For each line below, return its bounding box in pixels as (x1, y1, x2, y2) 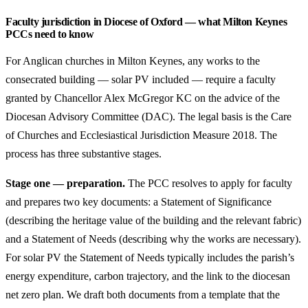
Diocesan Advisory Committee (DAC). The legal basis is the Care (5, 111, 291, 122)
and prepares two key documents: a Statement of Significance (5, 196, 272, 208)
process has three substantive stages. (5, 148, 162, 159)
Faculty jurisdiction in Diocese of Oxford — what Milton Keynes (5, 16, 287, 27)
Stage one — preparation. (5, 177, 125, 189)
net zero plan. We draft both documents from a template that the (5, 289, 280, 300)
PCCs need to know (5, 28, 94, 40)
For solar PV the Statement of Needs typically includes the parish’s (5, 252, 294, 263)
